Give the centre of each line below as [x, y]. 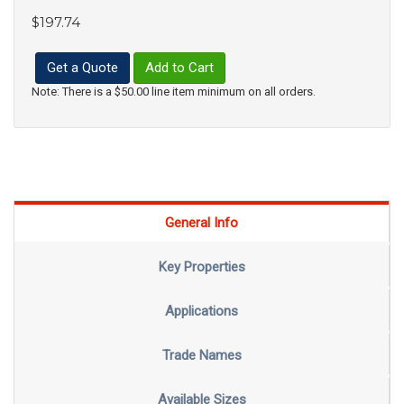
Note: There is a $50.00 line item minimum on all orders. [174, 92]
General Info [202, 222]
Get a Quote [83, 68]
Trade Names [202, 355]
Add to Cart [179, 68]
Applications [202, 311]
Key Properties [202, 266]
